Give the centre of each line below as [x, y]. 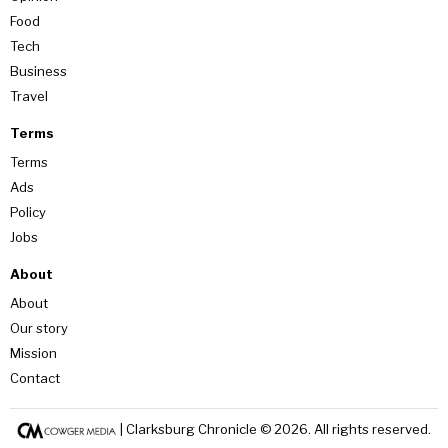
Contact [35, 378]
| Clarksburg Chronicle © [195, 429]
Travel [29, 96]
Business [38, 71]
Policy [28, 212]
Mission [33, 353]
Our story [39, 328]
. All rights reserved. [369, 429]
